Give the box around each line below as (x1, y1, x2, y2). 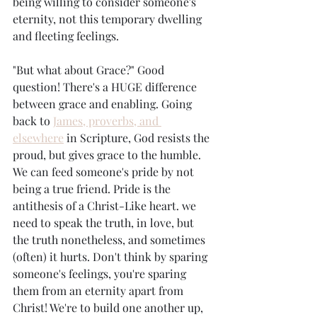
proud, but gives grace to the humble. (13, 147, 204, 162)
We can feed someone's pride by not (13, 164, 197, 179)
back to (13, 113, 53, 128)
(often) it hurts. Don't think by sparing (13, 249, 210, 264)
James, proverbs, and (53, 113, 161, 128)
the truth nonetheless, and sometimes (13, 232, 208, 247)
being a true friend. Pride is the (13, 181, 173, 196)
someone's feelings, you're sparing (13, 266, 189, 281)
